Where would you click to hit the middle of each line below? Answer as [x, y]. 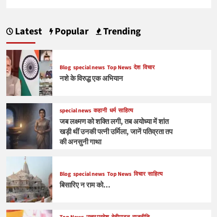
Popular [70, 31]
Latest [27, 31]
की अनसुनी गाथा [80, 142]
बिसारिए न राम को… [85, 186]
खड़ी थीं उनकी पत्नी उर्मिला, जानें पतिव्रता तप [116, 132]
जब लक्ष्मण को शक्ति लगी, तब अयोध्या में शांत [114, 122]
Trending [121, 31]
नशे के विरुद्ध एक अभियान [91, 79]
